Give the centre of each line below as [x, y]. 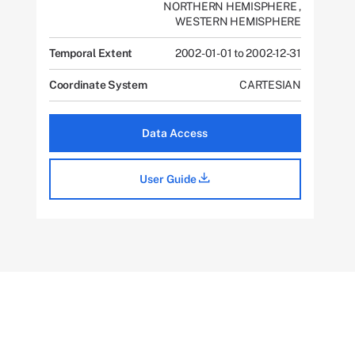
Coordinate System [98, 85]
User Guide [170, 179]
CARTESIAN [270, 85]
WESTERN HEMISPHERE [238, 21]
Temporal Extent [91, 53]
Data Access [175, 133]
